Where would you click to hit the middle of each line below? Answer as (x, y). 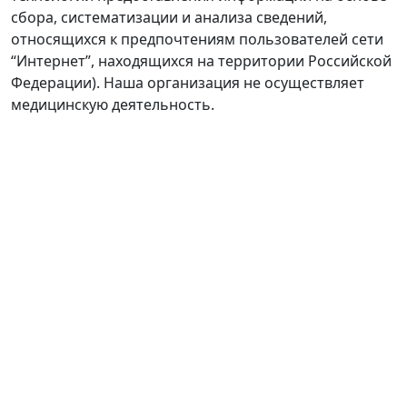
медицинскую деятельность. (113, 104)
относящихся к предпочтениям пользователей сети (197, 39)
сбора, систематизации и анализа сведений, (169, 17)
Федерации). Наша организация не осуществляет (188, 82)
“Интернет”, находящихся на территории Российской (201, 60)
